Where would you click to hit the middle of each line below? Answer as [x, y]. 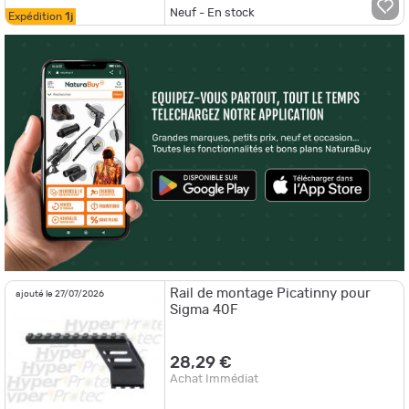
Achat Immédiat [215, 379]
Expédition [37, 16]
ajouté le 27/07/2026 [60, 294]
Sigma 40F [204, 310]
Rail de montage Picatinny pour [271, 294]
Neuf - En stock [213, 13]
